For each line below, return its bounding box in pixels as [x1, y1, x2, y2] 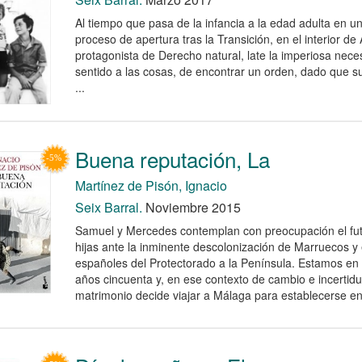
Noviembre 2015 [141, 197, 241, 217]
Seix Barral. [74, 197, 142, 217]
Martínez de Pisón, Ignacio [74, 175, 227, 195]
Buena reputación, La [74, 143, 270, 174]
